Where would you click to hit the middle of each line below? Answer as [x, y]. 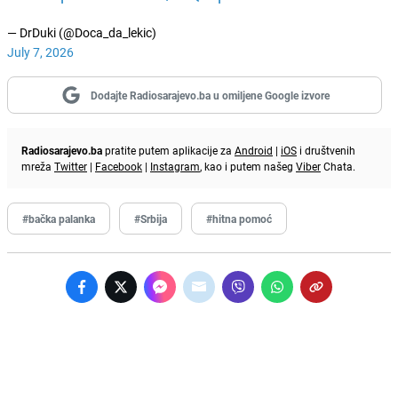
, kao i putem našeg [248, 166]
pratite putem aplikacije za [168, 150]
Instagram [175, 166]
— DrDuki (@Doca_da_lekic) [82, 32]
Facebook [119, 166]
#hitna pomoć [239, 218]
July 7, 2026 [40, 52]
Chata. [338, 166]
